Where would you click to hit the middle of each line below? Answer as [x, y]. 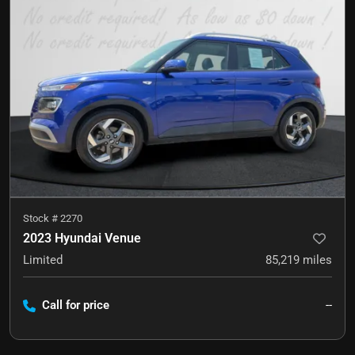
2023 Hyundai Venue [82, 238]
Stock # [42, 218]
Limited [43, 260]
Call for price [76, 305]
